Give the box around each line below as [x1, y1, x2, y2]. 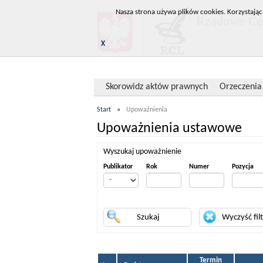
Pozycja [232, 163, 254, 170]
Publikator [103, 163, 133, 170]
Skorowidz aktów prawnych [106, 82, 208, 92]
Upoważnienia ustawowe [97, 122, 242, 136]
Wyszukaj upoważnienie [103, 147, 181, 156]
